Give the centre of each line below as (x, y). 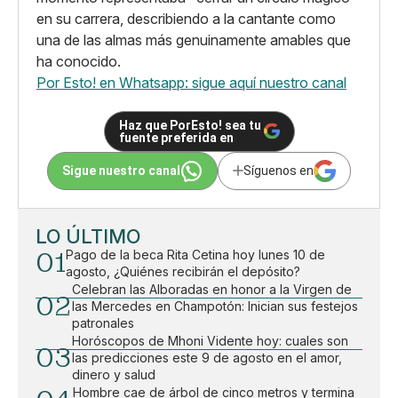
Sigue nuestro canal (121, 171)
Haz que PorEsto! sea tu (190, 125)
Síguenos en (279, 171)
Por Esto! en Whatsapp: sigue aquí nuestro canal (191, 82)
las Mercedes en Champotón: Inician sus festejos (215, 306)
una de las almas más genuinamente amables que (194, 40)
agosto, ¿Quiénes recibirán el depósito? (183, 271)
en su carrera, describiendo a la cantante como (186, 18)
